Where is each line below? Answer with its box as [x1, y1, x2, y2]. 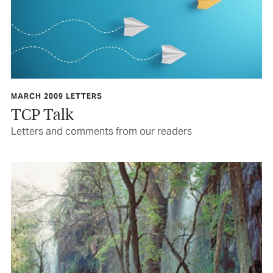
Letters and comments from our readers [11, 125, 192, 138]
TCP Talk [11, 104, 74, 124]
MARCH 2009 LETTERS [11, 91, 102, 101]
